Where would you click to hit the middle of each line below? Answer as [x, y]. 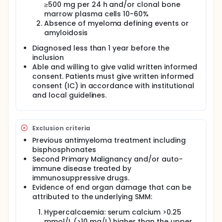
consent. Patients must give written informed [113, 76]
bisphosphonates [64, 150]
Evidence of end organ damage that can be [112, 187]
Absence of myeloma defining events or [116, 23]
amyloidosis [66, 33]
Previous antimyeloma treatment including [109, 140]
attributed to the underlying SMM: [92, 197]
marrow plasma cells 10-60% [97, 14]
